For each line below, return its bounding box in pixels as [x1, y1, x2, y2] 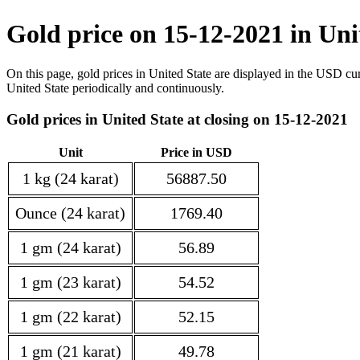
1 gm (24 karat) [19, 239, 121, 257]
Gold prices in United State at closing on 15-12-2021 [6, 110, 348, 128]
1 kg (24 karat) [22, 170, 119, 188]
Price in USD [161, 145, 232, 160]
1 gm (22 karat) [19, 308, 121, 326]
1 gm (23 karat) [19, 273, 121, 292]
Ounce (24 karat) [15, 204, 125, 223]
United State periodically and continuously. [6, 80, 224, 95]
